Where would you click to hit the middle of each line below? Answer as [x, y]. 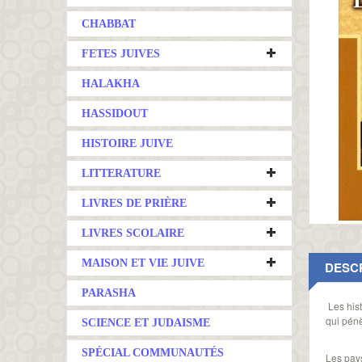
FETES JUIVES [121, 54]
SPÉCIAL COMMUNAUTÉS [153, 353]
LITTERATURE [121, 173]
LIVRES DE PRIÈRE [134, 203]
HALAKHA [111, 84]
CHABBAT [109, 24]
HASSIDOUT [115, 114]
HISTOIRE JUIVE [127, 143]
